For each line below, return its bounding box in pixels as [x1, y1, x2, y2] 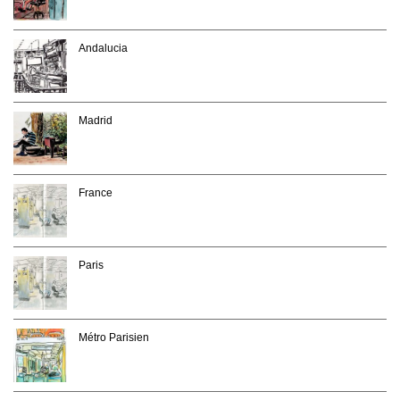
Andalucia [79, 42, 128, 55]
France [79, 187, 112, 200]
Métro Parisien [79, 331, 149, 345]
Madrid [79, 114, 112, 128]
